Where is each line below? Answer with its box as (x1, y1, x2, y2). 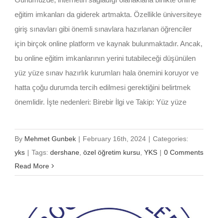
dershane (50, 148, 79, 156)
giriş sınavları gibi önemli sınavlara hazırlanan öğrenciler (15, 24, 192, 33)
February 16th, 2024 (83, 134, 146, 143)
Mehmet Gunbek (24, 134, 76, 143)
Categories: (153, 134, 188, 143)
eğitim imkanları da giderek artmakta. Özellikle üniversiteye (15, 10, 201, 18)
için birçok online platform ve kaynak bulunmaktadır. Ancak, (15, 39, 202, 48)
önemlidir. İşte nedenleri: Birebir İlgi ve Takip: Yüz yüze (15, 97, 186, 106)
